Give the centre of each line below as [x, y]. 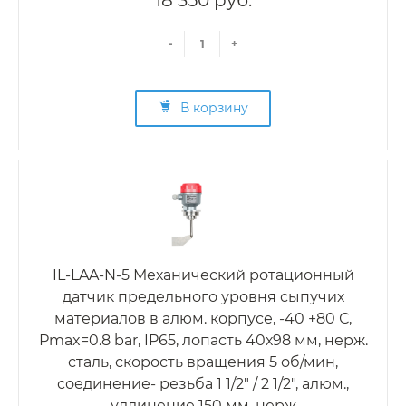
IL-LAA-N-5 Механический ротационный [203, 275]
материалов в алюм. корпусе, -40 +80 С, [203, 319]
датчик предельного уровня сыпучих [203, 297]
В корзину [214, 108]
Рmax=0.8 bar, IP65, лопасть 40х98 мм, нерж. [203, 341]
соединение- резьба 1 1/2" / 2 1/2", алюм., [203, 384]
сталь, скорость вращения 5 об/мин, [203, 362]
